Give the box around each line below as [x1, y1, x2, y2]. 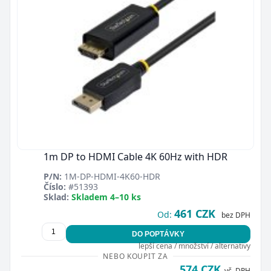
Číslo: [44, 180, 66, 192]
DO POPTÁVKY [131, 229, 184, 238]
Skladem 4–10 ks [71, 191, 141, 203]
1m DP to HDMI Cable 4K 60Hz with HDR [44, 149, 227, 163]
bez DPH [221, 209, 250, 220]
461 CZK [174, 206, 215, 221]
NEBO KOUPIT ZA [103, 250, 168, 261]
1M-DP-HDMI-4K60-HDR [62, 170, 160, 182]
